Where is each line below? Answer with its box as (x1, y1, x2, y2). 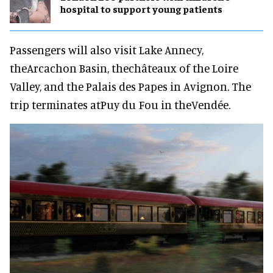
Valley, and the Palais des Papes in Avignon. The (10, 79, 251, 93)
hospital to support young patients (60, 2, 222, 15)
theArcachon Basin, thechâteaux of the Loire (10, 60, 238, 75)
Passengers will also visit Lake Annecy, (10, 42, 204, 57)
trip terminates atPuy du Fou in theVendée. (10, 97, 230, 112)
